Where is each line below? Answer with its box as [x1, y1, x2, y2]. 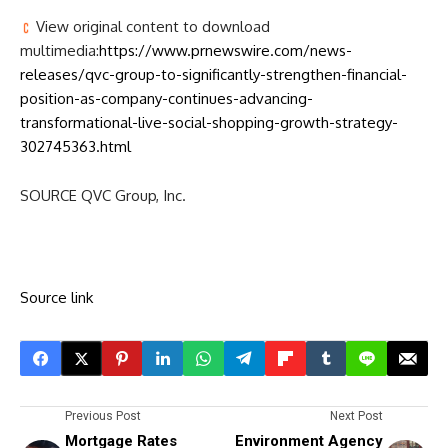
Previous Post [65, 409, 141, 424]
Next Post [330, 409, 383, 424]
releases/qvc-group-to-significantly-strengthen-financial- [20, 65, 407, 85]
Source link [20, 288, 93, 308]
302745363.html [20, 137, 131, 157]
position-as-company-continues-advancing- [20, 89, 313, 109]
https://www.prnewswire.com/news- [99, 41, 352, 61]
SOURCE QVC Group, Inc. [20, 186, 186, 206]
